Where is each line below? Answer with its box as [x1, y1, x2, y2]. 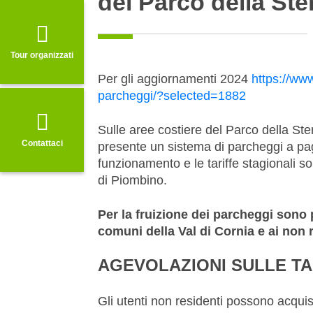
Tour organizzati [10, 50, 73, 60]
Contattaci [21, 138, 63, 148]
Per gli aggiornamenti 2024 [98, 71, 252, 86]
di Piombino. [98, 173, 167, 187]
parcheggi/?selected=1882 [98, 88, 246, 103]
